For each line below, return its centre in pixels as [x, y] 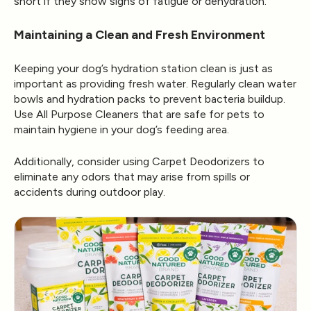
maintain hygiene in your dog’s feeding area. [121, 129]
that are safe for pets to [202, 114]
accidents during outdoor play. [90, 192]
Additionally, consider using [82, 161]
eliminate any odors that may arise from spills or [132, 176]
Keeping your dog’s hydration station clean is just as [143, 68]
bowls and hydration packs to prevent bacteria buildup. [150, 99]
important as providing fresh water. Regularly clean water [155, 83]
